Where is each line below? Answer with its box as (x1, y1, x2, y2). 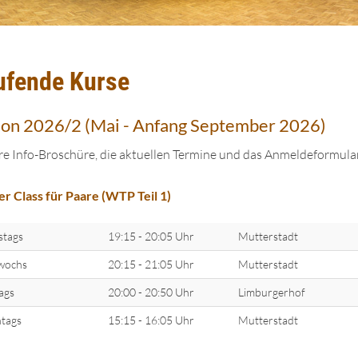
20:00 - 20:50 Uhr (107, 285, 194, 300)
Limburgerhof (237, 285, 305, 300)
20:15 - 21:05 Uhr (107, 257, 194, 272)
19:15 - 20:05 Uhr (107, 229, 194, 244)
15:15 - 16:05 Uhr (107, 313, 194, 328)
